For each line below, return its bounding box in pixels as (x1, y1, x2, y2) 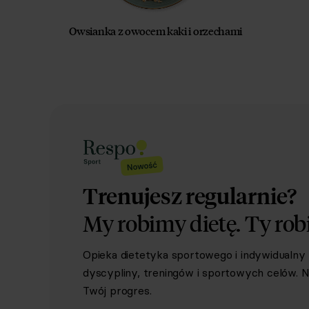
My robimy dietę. (83, 209, 241, 237)
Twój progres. (83, 283, 152, 297)
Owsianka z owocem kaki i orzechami (69, 23, 243, 38)
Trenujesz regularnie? (83, 182, 297, 210)
